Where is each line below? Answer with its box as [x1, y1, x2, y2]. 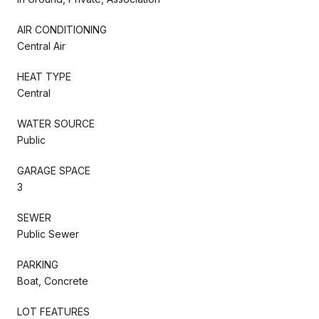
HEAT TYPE [17, 70, 71, 83]
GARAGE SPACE [17, 164, 90, 177]
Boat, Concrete [17, 274, 88, 287]
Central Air [17, 39, 66, 52]
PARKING [17, 258, 58, 271]
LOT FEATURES [17, 305, 90, 318]
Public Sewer [17, 227, 79, 240]
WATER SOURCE [17, 117, 95, 130]
